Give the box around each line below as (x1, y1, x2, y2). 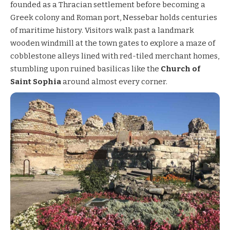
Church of (161, 64, 200, 73)
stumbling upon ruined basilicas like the (10, 64, 161, 73)
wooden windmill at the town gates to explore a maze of (10, 38, 215, 48)
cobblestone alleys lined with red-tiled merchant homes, (10, 51, 219, 61)
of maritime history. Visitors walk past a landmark (10, 25, 194, 35)
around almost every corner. (61, 76, 167, 86)
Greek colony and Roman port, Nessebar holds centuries (10, 12, 217, 22)
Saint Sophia (10, 76, 61, 86)
